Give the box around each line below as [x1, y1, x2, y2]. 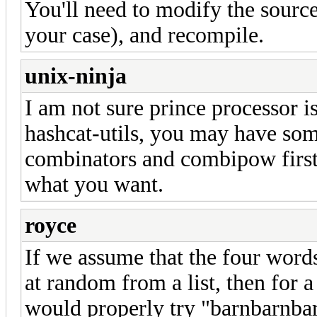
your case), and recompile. [25, 22, 264, 47]
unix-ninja [25, 63, 127, 88]
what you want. [25, 171, 163, 197]
